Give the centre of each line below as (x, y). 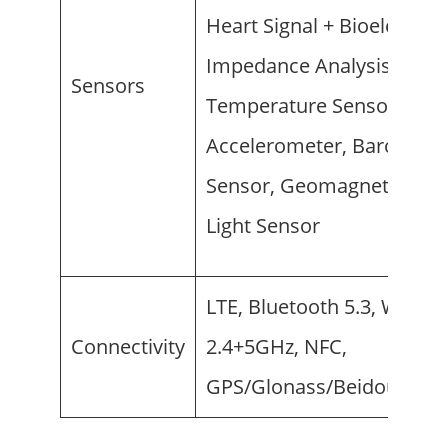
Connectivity (128, 347)
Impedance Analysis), (304, 66)
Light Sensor (263, 226)
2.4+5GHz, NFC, (276, 347)
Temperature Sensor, (303, 106)
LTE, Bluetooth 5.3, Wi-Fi (316, 307)
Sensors (108, 86)
